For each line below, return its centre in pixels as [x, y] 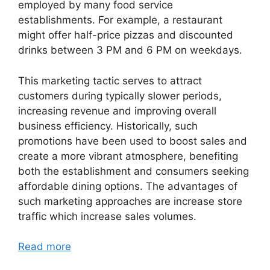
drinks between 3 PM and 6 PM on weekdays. [130, 50]
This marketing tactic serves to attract [110, 80]
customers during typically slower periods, [120, 96]
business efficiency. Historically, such [108, 126]
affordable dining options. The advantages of [128, 186]
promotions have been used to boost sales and [133, 141]
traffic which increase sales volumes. [107, 216]
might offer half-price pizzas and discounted [126, 35]
